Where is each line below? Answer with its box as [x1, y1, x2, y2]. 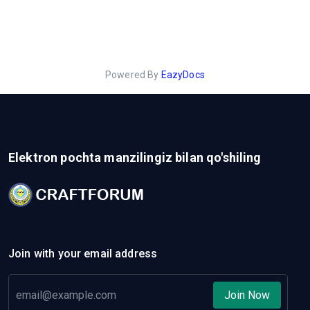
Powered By [105, 69, 161, 80]
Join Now [224, 289, 270, 302]
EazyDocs [161, 69, 205, 80]
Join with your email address [8, 247, 158, 260]
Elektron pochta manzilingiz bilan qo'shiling [8, 150, 262, 165]
